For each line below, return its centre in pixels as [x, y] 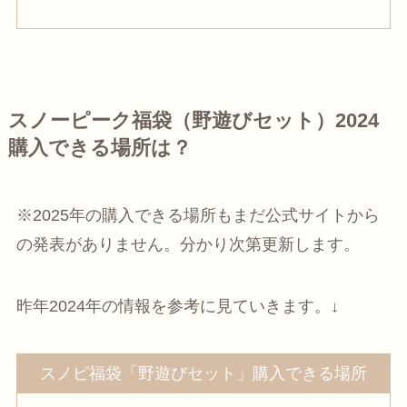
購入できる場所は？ [99, 149]
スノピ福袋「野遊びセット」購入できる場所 [203, 373]
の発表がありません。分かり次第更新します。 [188, 245]
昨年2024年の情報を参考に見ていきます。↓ [177, 306]
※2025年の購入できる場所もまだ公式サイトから [198, 216]
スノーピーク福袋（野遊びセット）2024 [203, 121]
